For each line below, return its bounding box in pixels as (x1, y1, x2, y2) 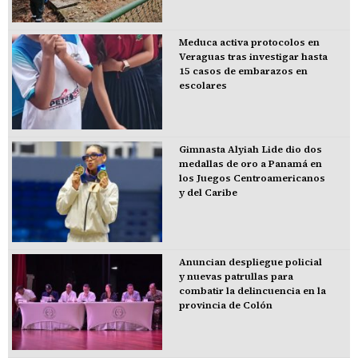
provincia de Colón (178, 299, 272, 312)
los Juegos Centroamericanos (178, 172, 325, 185)
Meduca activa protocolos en (178, 35, 320, 49)
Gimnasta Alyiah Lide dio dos (178, 143, 322, 157)
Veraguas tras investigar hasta (178, 50, 328, 63)
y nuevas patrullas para (178, 270, 293, 284)
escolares (178, 78, 227, 92)
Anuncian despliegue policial (178, 256, 322, 269)
